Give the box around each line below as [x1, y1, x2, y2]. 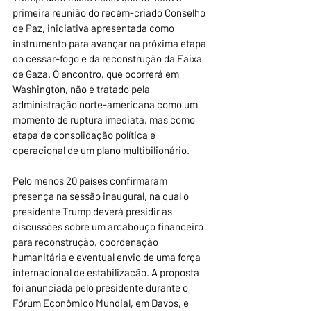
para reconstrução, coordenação [12, 235, 160, 249]
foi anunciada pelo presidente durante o [12, 281, 190, 294]
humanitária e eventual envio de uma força [12, 251, 203, 264]
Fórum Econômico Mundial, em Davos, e [12, 296, 191, 310]
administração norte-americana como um [12, 98, 200, 111]
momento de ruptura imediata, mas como [12, 113, 197, 126]
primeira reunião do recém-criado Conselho [12, 6, 208, 19]
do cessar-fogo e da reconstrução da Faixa [12, 52, 204, 65]
